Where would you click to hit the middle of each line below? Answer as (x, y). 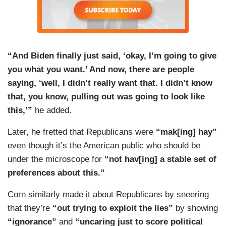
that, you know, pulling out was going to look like (106, 97)
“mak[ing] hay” (186, 132)
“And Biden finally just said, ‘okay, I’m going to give (112, 56)
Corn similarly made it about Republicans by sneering (108, 195)
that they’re (30, 208)
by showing (197, 208)
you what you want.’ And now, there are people (101, 70)
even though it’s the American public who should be (104, 146)
